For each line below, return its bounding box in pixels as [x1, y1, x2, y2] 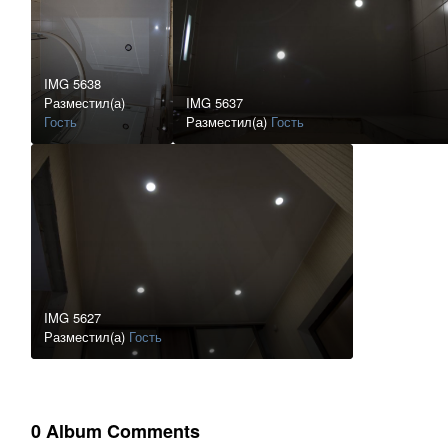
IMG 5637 [186, 93, 244, 113]
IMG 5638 [44, 74, 101, 94]
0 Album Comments [31, 418, 200, 445]
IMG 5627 [44, 308, 101, 328]
